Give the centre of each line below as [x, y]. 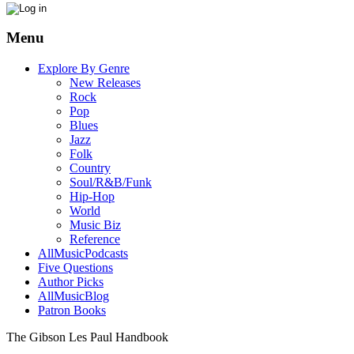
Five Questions [75, 268]
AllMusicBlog [73, 296]
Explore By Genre [84, 69]
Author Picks [71, 282]
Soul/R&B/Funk [111, 183]
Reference [95, 239]
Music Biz [95, 225]
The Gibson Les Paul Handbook [87, 337]
